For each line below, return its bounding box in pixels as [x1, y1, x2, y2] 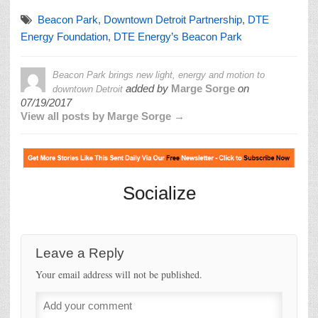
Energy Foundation [21, 31, 108, 43]
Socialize [122, 182, 196, 204]
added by [123, 82, 171, 95]
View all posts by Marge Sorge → [21, 110, 185, 123]
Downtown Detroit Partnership [104, 13, 242, 26]
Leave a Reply [35, 245, 124, 261]
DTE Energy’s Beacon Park [114, 31, 242, 43]
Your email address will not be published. [35, 267, 202, 281]
